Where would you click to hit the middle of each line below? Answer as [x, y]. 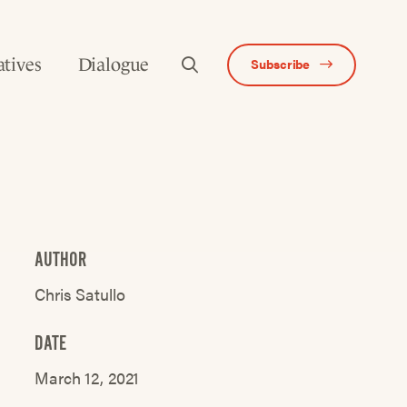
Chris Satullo [80, 294]
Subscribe [281, 63]
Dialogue [114, 64]
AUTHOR [60, 259]
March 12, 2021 [87, 377]
